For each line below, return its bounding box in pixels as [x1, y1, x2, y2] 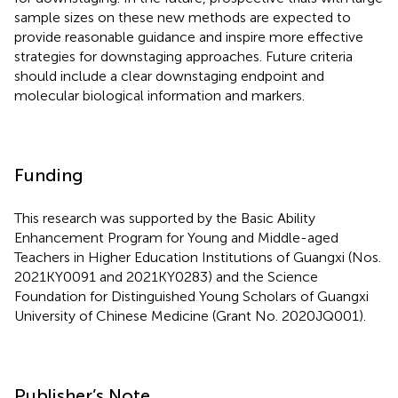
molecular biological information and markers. [14, 86, 305, 104]
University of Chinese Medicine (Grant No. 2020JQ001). [14, 306, 366, 324]
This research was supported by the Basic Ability [14, 209, 315, 227]
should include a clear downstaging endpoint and [14, 67, 324, 84]
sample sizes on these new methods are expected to [14, 8, 351, 26]
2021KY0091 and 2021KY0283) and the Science [14, 267, 318, 285]
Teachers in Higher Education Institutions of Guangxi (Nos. [14, 248, 381, 266]
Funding [14, 163, 84, 186]
